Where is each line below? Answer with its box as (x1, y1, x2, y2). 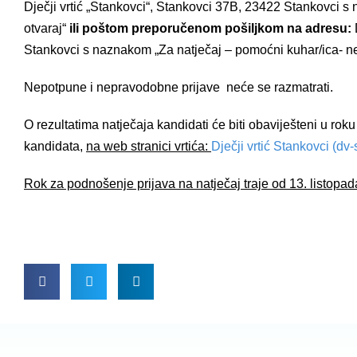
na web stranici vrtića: (86, 139, 211, 153)
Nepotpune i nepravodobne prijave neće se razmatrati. (24, 80, 333, 94)
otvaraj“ (24, 21, 69, 35)
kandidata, (24, 139, 86, 153)
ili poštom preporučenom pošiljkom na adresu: (69, 21, 355, 35)
